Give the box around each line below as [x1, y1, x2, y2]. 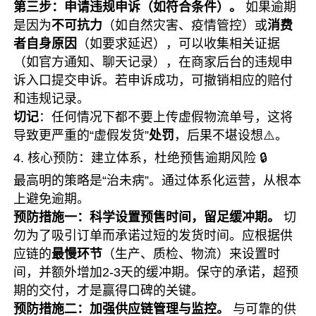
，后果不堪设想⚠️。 [174, 128, 288, 142]
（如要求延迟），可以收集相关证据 [77, 37, 281, 51]
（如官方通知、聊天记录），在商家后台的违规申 [13, 55, 293, 69]
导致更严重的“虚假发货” [13, 128, 150, 142]
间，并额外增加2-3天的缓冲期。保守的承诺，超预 [13, 265, 299, 279]
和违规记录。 [13, 92, 90, 106]
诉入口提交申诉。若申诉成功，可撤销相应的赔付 [13, 73, 293, 87]
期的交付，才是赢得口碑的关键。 [13, 284, 205, 298]
